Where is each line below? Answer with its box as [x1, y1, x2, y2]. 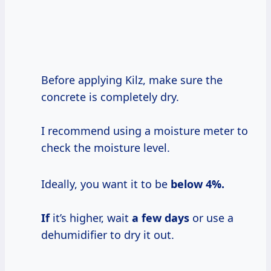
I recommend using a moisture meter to [41, 123, 248, 138]
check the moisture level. [41, 140, 170, 155]
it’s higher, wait [50, 210, 132, 225]
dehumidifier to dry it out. [41, 227, 174, 242]
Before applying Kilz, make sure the [41, 72, 223, 87]
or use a [189, 210, 233, 225]
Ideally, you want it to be [41, 176, 171, 191]
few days [142, 210, 189, 225]
